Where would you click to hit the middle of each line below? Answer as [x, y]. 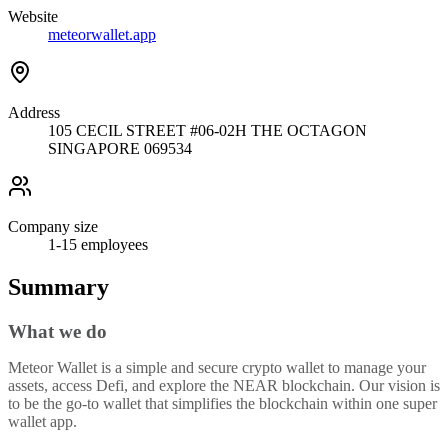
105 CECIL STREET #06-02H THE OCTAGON [207, 131]
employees [112, 245]
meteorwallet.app [102, 35]
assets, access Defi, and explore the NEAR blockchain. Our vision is [224, 386]
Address [34, 113]
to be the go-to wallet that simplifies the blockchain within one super [222, 404]
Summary [58, 287]
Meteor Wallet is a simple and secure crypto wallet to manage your [217, 368]
